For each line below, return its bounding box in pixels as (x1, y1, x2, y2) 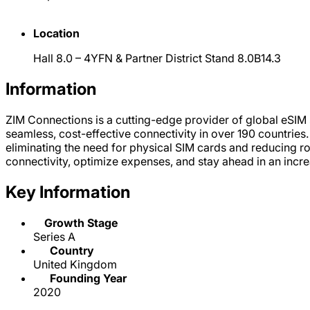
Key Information (6, 181, 130, 202)
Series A (33, 229, 75, 244)
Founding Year (50, 271, 127, 285)
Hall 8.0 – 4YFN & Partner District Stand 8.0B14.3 (33, 51, 281, 65)
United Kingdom (33, 257, 117, 271)
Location (33, 26, 80, 40)
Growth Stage (44, 215, 118, 230)
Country (50, 243, 94, 257)
